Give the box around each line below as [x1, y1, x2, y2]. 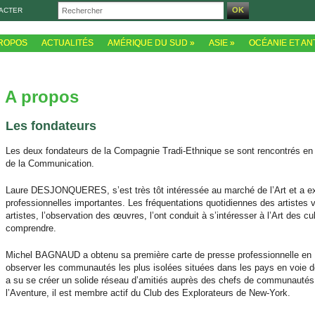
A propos [5, 87, 79, 106]
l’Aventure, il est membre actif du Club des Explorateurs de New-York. [6, 288, 290, 298]
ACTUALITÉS [41, 38, 94, 48]
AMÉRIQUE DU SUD [108, 38, 188, 48]
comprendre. [6, 223, 56, 233]
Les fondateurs [6, 119, 96, 133]
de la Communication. [6, 158, 94, 169]
